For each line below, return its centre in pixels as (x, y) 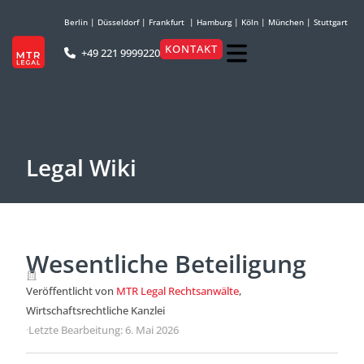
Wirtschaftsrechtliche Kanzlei (95, 310)
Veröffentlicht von (71, 291)
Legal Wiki (81, 167)
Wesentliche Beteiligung (166, 264)
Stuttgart (331, 22)
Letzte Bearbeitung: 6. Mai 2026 (104, 330)
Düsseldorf (118, 22)
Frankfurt (167, 22)
